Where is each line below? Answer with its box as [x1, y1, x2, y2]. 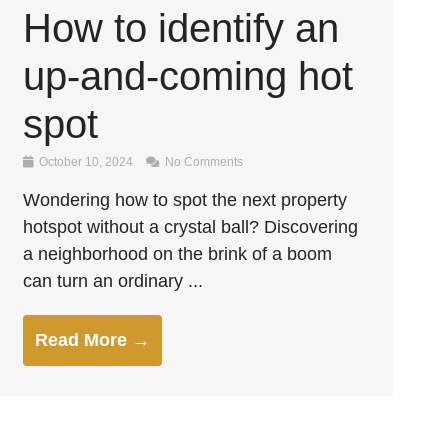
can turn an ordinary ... [23, 271, 204, 291]
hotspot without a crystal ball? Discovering [23, 217, 359, 237]
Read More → [35, 330, 151, 350]
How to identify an [23, 6, 340, 50]
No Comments [162, 155, 244, 169]
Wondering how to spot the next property [23, 190, 348, 210]
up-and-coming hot [23, 54, 354, 98]
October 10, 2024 [36, 155, 137, 169]
